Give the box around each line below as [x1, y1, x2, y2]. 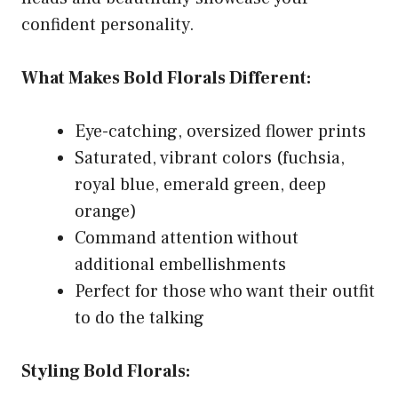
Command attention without [75, 227, 298, 250]
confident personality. [21, 13, 195, 36]
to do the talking [75, 306, 204, 330]
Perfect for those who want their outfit [75, 280, 375, 303]
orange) [75, 200, 137, 223]
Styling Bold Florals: [21, 360, 190, 383]
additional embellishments [75, 253, 286, 276]
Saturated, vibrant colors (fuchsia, [75, 147, 345, 170]
